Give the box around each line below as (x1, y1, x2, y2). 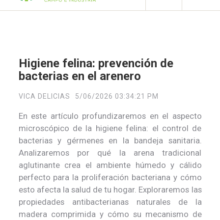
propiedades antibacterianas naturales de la (18, 196, 202, 207)
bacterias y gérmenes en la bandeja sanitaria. (18, 135, 202, 145)
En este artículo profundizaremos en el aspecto (18, 110, 202, 121)
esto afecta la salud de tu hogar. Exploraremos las (18, 184, 202, 194)
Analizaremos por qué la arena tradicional (18, 147, 202, 158)
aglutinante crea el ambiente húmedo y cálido (18, 160, 202, 170)
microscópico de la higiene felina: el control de (18, 123, 202, 133)
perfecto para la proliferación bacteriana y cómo (18, 172, 202, 182)
